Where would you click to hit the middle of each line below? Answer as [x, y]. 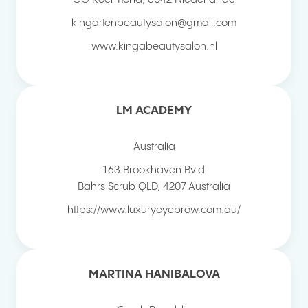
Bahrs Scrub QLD [118, 186]
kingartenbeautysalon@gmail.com [154, 23]
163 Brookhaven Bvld [154, 170]
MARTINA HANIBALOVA [154, 274]
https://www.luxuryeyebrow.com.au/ [154, 210]
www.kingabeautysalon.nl [154, 46]
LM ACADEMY [154, 110]
